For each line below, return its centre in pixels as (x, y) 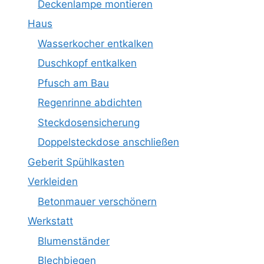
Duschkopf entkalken (87, 63)
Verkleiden (53, 182)
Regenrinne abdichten (90, 103)
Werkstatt (50, 221)
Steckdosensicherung (89, 122)
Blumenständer (74, 241)
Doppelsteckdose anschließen (108, 142)
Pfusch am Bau (73, 83)
